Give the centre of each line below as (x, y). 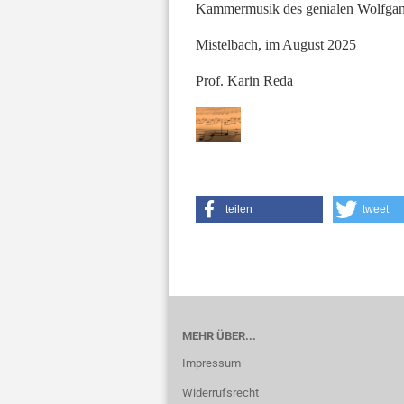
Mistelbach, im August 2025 (276, 45)
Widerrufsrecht (220, 393)
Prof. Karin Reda (244, 81)
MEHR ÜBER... (219, 336)
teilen (239, 209)
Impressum (211, 363)
